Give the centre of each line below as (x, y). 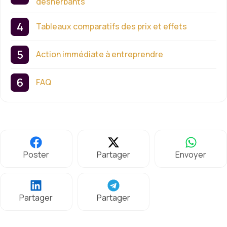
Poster (36, 154)
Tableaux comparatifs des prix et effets (111, 27)
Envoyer (191, 154)
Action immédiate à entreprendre (100, 54)
